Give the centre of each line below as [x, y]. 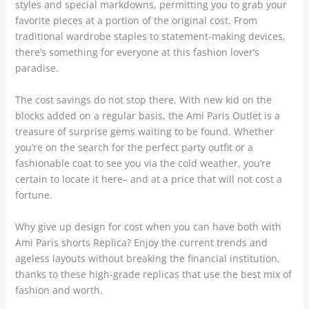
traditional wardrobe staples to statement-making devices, [150, 37]
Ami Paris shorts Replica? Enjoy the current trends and [141, 243]
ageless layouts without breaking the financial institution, [147, 259]
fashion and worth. [59, 290]
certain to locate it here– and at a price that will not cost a [148, 179]
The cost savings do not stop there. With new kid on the [143, 100]
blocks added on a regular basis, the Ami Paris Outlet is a [147, 116]
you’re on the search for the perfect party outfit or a [134, 148]
